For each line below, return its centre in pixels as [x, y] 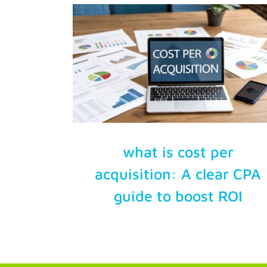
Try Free [33, 21]
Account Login [48, 60]
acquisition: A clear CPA [178, 173]
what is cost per [178, 151]
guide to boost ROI [178, 195]
